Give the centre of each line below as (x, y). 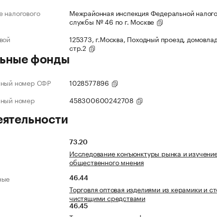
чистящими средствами (108, 198)
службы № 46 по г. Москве (113, 22)
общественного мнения (107, 162)
